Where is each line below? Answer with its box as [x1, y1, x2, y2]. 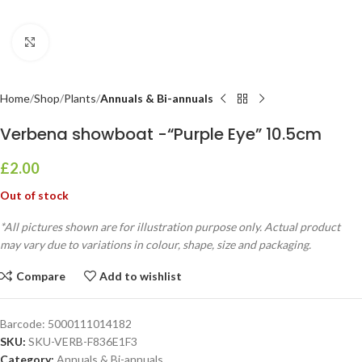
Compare [15, 268, 65, 283]
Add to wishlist [99, 268, 183, 283]
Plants [64, 91, 96, 105]
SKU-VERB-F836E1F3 [28, 335, 137, 348]
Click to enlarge [48, 36, 125, 48]
